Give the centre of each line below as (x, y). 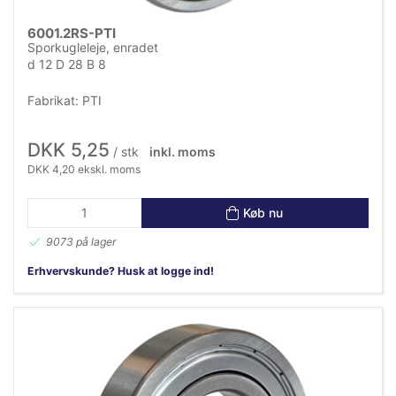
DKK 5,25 (69, 150)
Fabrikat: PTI (65, 101)
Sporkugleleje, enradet (93, 48)
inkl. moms (182, 152)
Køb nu (263, 212)
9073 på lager (81, 242)
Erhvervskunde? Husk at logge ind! (121, 271)
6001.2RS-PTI (72, 34)
